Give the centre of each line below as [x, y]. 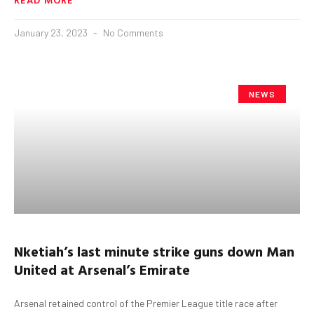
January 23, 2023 [52, 32]
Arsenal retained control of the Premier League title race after [146, 303]
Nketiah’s [44, 251]
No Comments [132, 32]
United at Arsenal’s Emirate [102, 269]
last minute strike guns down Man [184, 251]
